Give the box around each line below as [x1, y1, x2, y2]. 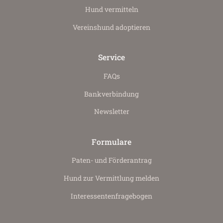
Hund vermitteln [85, 5, 138, 14]
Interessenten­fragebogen [71, 191, 152, 201]
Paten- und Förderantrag [71, 156, 152, 165]
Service [98, 52, 125, 63]
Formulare [92, 136, 131, 147]
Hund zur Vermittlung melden [64, 174, 159, 183]
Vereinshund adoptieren [73, 22, 150, 32]
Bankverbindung [84, 89, 139, 99]
